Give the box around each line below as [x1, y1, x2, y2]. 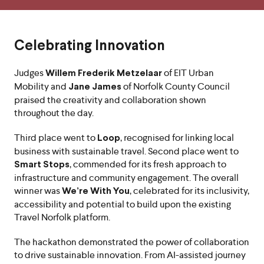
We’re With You [62, 187, 130, 196]
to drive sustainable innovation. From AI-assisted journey [14, 249, 246, 261]
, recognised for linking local [120, 131, 234, 144]
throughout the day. [14, 107, 94, 119]
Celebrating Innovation [14, 39, 165, 53]
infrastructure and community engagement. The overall [14, 171, 239, 184]
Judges [14, 67, 45, 79]
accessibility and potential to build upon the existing [14, 198, 231, 210]
